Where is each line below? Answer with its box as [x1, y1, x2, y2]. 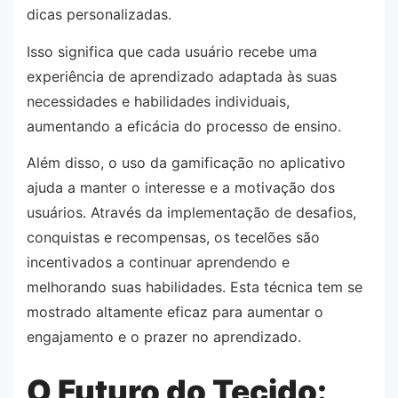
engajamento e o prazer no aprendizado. [27, 328, 301, 346]
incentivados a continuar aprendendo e [27, 253, 290, 272]
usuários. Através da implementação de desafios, [27, 203, 356, 222]
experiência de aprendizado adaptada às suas [27, 67, 337, 85]
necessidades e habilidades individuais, [27, 92, 290, 110]
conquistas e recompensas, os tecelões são [27, 228, 320, 247]
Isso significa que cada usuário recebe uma [27, 42, 317, 60]
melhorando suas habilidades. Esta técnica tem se [27, 278, 362, 297]
